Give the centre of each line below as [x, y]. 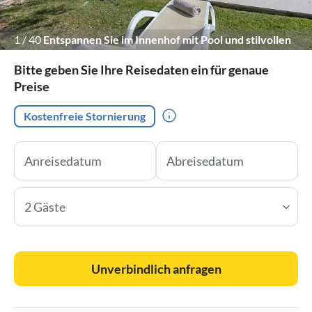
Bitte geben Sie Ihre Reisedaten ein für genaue [141, 69]
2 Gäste [45, 206]
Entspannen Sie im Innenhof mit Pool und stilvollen [167, 39]
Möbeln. [34, 60]
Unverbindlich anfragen [156, 268]
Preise [32, 86]
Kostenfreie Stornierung [85, 116]
